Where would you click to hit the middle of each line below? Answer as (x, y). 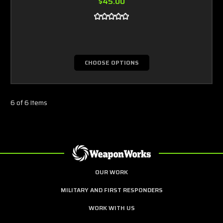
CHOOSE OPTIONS (111, 62)
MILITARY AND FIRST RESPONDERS (111, 190)
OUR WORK (111, 172)
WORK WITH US (111, 208)
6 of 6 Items (29, 103)
